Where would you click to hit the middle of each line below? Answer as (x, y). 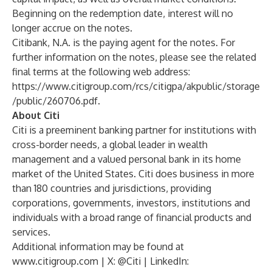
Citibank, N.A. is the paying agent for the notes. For (124, 42)
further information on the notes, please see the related (134, 57)
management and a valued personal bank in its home (127, 159)
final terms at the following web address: (101, 72)
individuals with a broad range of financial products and (132, 217)
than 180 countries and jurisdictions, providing (112, 188)
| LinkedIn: (165, 261)
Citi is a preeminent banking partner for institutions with (134, 130)
